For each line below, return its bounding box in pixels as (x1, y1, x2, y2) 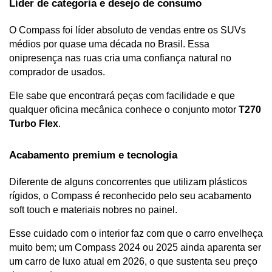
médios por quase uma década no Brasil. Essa (9, 39, 209, 50)
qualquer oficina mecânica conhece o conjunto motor (9, 104, 239, 115)
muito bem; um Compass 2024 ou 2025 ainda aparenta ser (9, 242, 261, 253)
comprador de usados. (9, 67, 107, 78)
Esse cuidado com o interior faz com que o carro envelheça (9, 228, 263, 239)
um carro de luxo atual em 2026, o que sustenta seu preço (9, 256, 257, 267)
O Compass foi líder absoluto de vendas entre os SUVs (9, 25, 246, 36)
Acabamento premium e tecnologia (9, 149, 177, 161)
